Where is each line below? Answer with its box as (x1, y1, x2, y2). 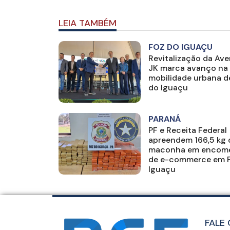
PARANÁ (148, 113, 181, 125)
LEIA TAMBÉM (59, 17, 117, 30)
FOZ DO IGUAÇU (148, 42, 213, 53)
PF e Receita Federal (148, 125, 227, 136)
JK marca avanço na (148, 63, 228, 74)
